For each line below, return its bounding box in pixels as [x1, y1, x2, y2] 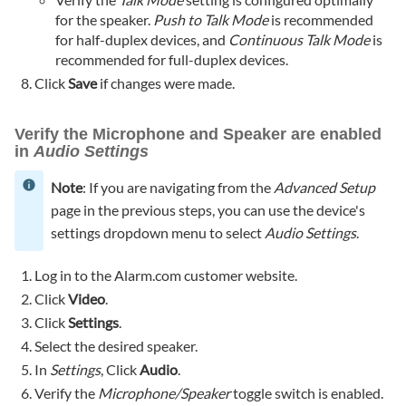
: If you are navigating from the [82, 178, 274, 196]
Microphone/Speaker [98, 383, 231, 401]
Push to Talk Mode [152, 11, 268, 29]
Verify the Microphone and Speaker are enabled [14, 124, 382, 143]
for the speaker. [54, 11, 153, 29]
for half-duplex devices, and [54, 31, 228, 49]
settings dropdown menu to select [51, 223, 265, 241]
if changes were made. [97, 74, 236, 92]
